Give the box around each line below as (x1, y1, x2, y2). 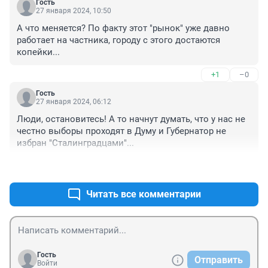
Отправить (194, 254, 243, 266)
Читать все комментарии (86, 188, 201, 200)
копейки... (17, 47, 60, 58)
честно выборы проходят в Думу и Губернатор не (17, 126, 226, 137)
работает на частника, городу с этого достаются (17, 35, 220, 46)
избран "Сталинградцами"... (17, 138, 134, 149)
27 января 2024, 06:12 (36, 98, 111, 106)
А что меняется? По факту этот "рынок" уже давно (17, 23, 230, 34)
